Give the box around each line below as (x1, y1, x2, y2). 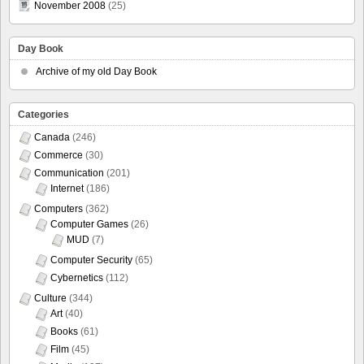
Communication (34, 167, 104, 180)
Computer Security (50, 254, 132, 266)
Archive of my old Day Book (36, 66, 157, 78)
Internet (50, 183, 84, 195)
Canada (34, 132, 70, 144)
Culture (34, 292, 67, 305)
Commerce (34, 149, 83, 162)
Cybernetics (50, 272, 103, 284)
